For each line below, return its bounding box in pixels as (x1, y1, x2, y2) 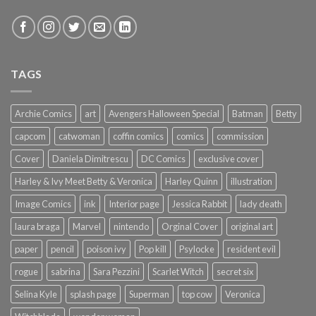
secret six (217, 265, 253, 277)
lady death (240, 197, 282, 209)
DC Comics (141, 152, 186, 164)
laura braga (15, 220, 60, 232)
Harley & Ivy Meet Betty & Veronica (15, 175, 152, 187)
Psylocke (179, 243, 214, 255)
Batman (232, 107, 263, 119)
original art (231, 220, 273, 232)
